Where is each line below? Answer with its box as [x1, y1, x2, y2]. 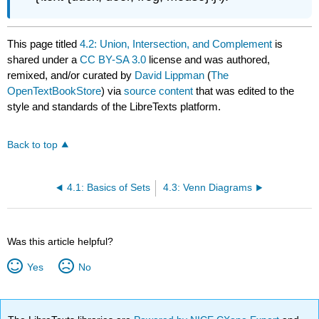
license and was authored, [146, 53, 271, 66]
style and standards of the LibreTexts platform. [7, 100, 221, 113]
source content [124, 85, 194, 98]
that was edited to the [193, 85, 295, 98]
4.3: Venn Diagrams [162, 182, 252, 194]
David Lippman [135, 69, 205, 82]
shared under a [7, 53, 80, 66]
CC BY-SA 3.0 [80, 53, 147, 66]
